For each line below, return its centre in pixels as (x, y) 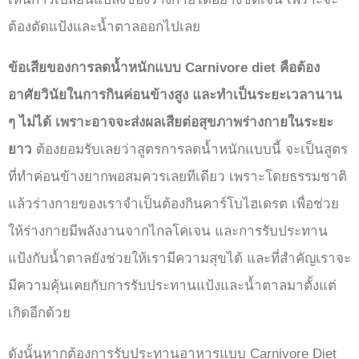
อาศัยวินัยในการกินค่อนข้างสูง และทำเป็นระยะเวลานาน (175, 95)
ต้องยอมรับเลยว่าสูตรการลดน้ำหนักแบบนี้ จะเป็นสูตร (192, 150)
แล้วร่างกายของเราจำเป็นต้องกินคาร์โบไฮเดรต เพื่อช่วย (173, 204)
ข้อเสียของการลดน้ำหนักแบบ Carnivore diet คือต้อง (164, 68)
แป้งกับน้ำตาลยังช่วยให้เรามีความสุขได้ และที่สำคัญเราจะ (179, 259)
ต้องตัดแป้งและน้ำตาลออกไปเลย (104, 27)
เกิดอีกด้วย (39, 313)
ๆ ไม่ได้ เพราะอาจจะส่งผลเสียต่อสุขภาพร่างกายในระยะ (171, 123)
